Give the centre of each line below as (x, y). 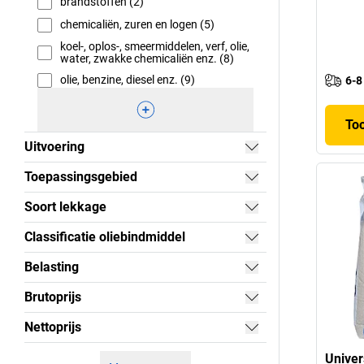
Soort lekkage (65, 206)
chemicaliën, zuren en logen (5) (137, 25)
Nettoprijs (53, 327)
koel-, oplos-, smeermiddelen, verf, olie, (155, 46)
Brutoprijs (53, 297)
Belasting (52, 266)
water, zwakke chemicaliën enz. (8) (147, 58)
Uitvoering (54, 146)
